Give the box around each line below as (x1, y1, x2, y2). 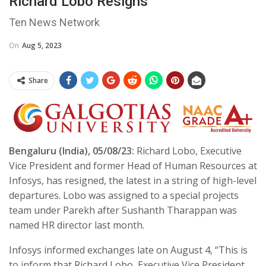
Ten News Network (9, 15, 100, 28)
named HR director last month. (9, 218, 144, 232)
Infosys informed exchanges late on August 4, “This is (9, 243, 248, 257)
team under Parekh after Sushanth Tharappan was (9, 204, 237, 217)
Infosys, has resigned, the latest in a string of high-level (9, 174, 256, 188)
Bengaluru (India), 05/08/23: (9, 144, 134, 158)
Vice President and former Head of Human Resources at (9, 159, 257, 173)
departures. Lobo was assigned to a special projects (9, 189, 239, 202)
